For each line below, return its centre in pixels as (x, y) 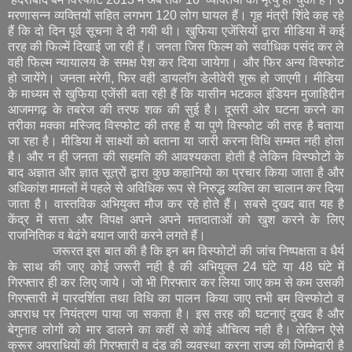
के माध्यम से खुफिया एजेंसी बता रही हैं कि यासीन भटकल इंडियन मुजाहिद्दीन (176, 93)
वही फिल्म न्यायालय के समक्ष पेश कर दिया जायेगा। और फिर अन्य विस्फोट (176, 62)
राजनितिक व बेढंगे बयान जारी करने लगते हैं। (108, 235)
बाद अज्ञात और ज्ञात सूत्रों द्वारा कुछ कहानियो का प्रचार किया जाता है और (176, 172)
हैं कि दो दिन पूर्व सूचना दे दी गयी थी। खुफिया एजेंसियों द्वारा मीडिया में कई (176, 31)
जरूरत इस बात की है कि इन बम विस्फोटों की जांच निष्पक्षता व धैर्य (176, 251)
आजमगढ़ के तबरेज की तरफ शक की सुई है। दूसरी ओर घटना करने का (176, 109)
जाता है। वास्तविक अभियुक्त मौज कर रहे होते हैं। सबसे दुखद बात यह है (176, 203)
